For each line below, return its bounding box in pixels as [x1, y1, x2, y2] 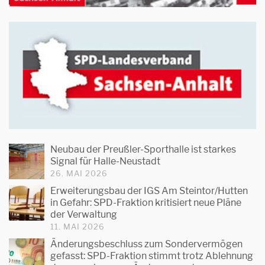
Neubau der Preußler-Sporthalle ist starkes [50, 144, 236, 156]
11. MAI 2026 [50, 222, 105, 232]
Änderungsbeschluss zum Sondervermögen [50, 238, 243, 250]
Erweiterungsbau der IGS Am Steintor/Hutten [50, 185, 248, 197]
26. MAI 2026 [50, 169, 108, 179]
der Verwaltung [50, 209, 117, 221]
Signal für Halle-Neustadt [50, 156, 160, 167]
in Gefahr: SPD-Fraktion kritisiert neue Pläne [50, 197, 241, 209]
